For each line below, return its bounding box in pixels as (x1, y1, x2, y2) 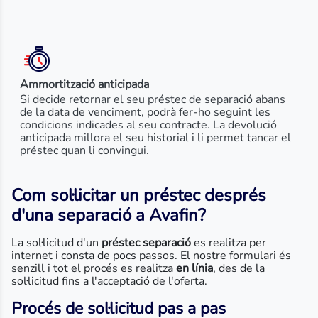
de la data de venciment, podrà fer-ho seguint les (20, 104, 270, 120)
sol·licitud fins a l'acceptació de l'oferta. (11, 273, 207, 289)
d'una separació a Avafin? (11, 204, 206, 226)
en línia (176, 261, 213, 276)
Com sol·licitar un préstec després (11, 184, 266, 207)
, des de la (213, 261, 265, 276)
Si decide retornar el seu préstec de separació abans (20, 92, 285, 107)
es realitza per (191, 235, 266, 251)
